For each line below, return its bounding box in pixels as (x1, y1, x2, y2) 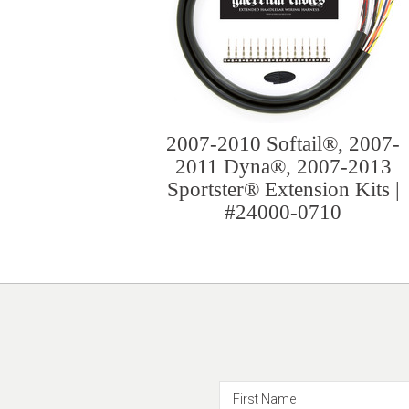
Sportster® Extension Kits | (166, 178, 400, 201)
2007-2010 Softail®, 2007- (166, 132, 400, 155)
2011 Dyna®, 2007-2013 (174, 155, 392, 178)
